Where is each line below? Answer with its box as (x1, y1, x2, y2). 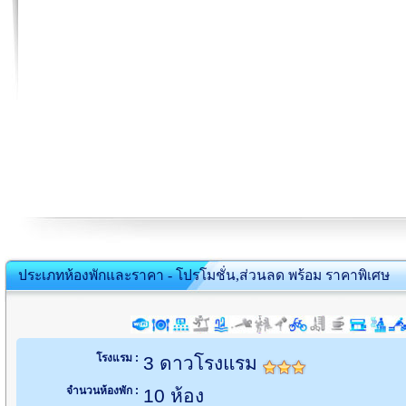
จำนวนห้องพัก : (66, 384, 139, 397)
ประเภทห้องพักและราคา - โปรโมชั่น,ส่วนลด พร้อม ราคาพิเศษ (18, 267, 390, 283)
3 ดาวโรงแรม (143, 353, 263, 373)
